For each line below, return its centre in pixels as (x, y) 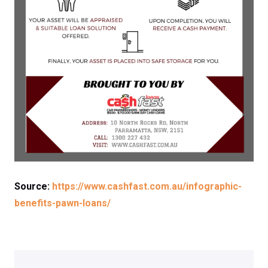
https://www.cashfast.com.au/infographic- (147, 187)
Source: (33, 187)
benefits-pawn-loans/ (63, 203)
